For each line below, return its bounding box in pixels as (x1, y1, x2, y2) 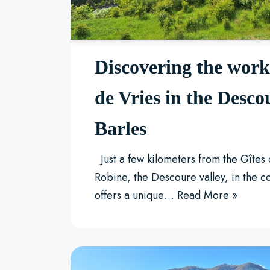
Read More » (177, 187, 237, 203)
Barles (95, 118, 146, 139)
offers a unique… (95, 187, 177, 203)
